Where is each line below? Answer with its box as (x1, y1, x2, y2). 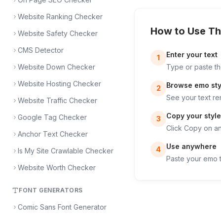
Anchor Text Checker (18, 130, 88, 138)
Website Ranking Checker (18, 12, 103, 21)
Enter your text (166, 50, 218, 59)
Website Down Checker (18, 63, 95, 71)
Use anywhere (166, 142, 217, 150)
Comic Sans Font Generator (18, 203, 107, 211)
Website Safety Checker (18, 29, 98, 37)
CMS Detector (18, 46, 64, 54)
